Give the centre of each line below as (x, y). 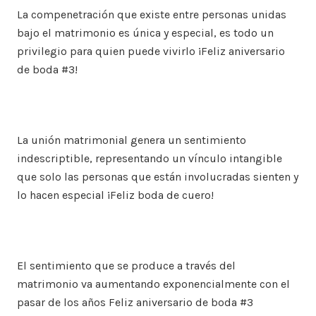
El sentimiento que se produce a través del (126, 266)
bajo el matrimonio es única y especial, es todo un (145, 33)
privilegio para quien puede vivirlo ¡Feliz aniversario (151, 51)
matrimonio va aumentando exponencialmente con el (153, 284)
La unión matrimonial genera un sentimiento (132, 140)
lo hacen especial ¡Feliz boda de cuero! (115, 195)
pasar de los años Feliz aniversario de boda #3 (135, 302)
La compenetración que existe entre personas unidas (152, 14)
